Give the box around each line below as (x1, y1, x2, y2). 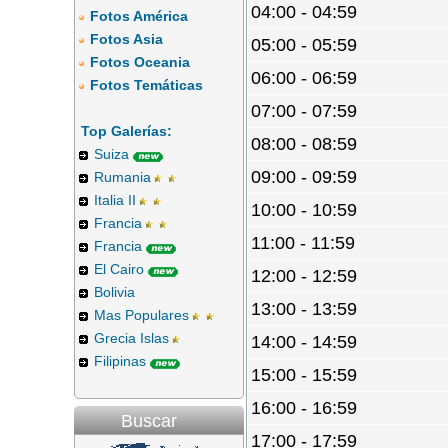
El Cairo (94, 261, 144, 277)
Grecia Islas (94, 330, 169, 346)
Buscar (121, 411, 177, 431)
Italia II (94, 192, 136, 208)
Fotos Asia (90, 31, 163, 47)
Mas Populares (94, 307, 189, 323)
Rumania (94, 169, 151, 185)
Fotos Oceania (90, 54, 190, 70)
